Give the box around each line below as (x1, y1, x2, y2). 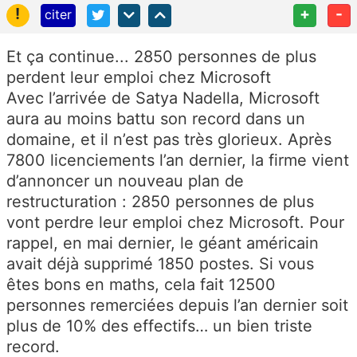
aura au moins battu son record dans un (6, 108, 305, 128)
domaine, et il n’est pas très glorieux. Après (6, 129, 331, 149)
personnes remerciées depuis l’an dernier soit (6, 295, 348, 315)
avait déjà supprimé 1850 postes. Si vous (6, 253, 314, 273)
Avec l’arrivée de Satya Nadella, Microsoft (6, 88, 320, 108)
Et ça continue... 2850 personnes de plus (6, 46, 316, 66)
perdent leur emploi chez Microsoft (6, 67, 271, 87)
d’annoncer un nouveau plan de (6, 171, 244, 190)
